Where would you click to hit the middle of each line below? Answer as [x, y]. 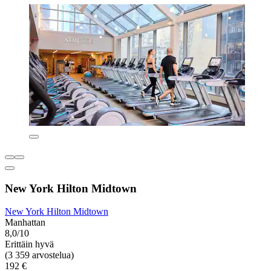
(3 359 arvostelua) [39, 255]
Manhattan [25, 223]
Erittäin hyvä [29, 244]
